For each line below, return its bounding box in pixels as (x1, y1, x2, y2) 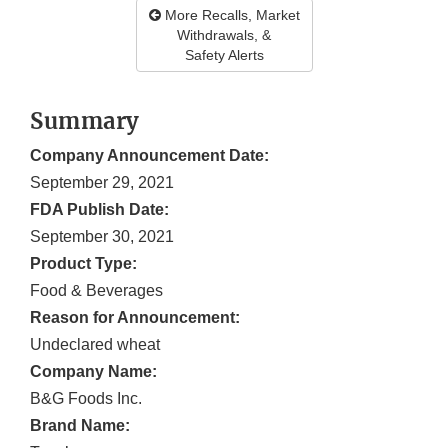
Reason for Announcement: (30, 309, 240, 327)
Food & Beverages (30, 282, 163, 300)
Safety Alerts (184, 47, 264, 64)
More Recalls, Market (160, 7, 300, 24)
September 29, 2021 (30, 174, 174, 192)
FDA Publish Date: (30, 201, 169, 219)
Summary (30, 107, 140, 136)
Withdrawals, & (177, 27, 271, 44)
